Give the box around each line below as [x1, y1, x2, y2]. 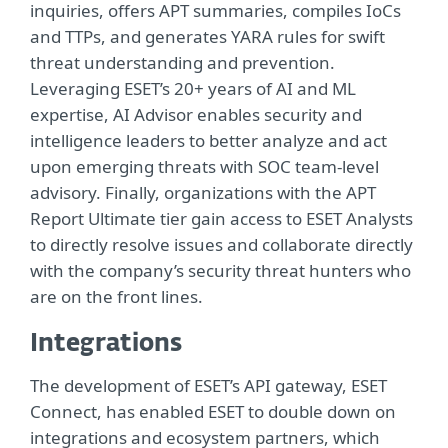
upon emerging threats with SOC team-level [30, 155, 379, 179]
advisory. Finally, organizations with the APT [30, 181, 376, 205]
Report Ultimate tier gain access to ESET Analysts [30, 207, 413, 231]
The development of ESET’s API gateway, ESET [30, 374, 387, 398]
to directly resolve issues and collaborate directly [30, 233, 413, 257]
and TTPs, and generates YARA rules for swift [30, 25, 385, 49]
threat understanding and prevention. [30, 51, 335, 75]
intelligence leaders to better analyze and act [30, 129, 387, 153]
